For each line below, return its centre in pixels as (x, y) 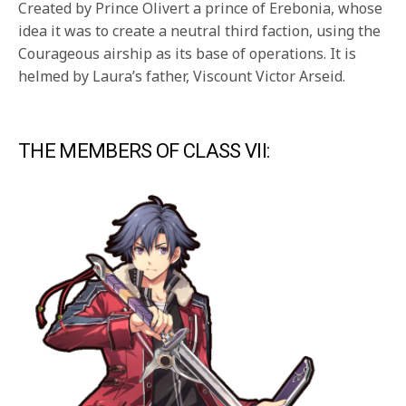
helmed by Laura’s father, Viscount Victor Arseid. (182, 77)
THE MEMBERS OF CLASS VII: (144, 151)
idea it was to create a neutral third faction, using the (200, 31)
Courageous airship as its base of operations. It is (188, 54)
